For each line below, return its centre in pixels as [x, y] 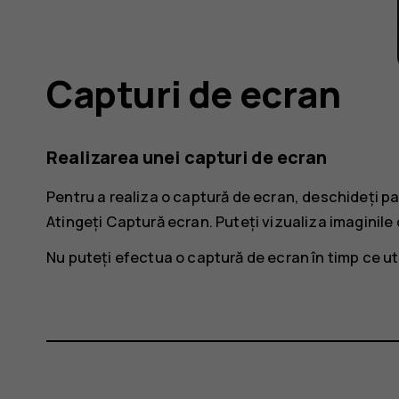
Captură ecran [157, 221]
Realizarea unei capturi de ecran [187, 158]
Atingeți [76, 221]
